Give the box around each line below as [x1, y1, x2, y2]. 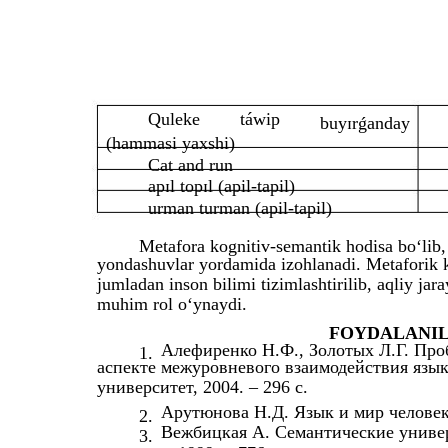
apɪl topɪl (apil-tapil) [148, 176, 295, 197]
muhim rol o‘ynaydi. [97, 294, 247, 315]
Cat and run [148, 155, 233, 176]
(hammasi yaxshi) [106, 133, 235, 154]
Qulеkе [148, 109, 200, 130]
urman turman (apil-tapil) [148, 198, 332, 219]
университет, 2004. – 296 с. [97, 377, 308, 398]
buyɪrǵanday [320, 113, 410, 134]
